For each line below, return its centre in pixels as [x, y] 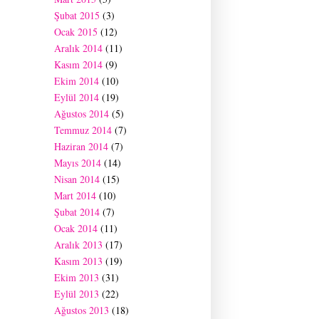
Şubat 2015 [77, 15]
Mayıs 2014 [78, 162]
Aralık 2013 [78, 244]
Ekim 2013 [77, 277]
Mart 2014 [75, 195]
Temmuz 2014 [83, 130]
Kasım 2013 [78, 261]
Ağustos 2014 [82, 113]
